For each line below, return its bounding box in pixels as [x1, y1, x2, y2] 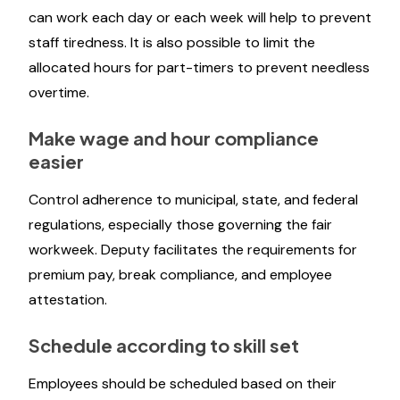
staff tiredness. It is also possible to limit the [29, 33, 315, 52]
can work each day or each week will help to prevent [29, 8, 371, 27]
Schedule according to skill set [29, 334, 299, 356]
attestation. [29, 290, 107, 309]
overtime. [29, 83, 89, 102]
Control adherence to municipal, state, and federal [29, 190, 358, 209]
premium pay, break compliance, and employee [29, 265, 332, 284]
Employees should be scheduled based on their [29, 374, 337, 393]
